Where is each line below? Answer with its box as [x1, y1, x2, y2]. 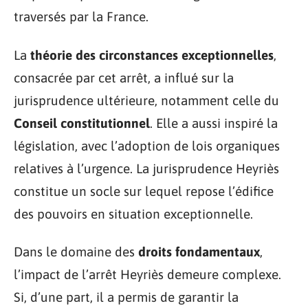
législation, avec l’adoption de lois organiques [14, 137, 280, 153]
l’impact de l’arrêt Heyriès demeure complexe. [14, 267, 281, 282]
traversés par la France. [14, 9, 148, 24]
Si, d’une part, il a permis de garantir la [14, 289, 239, 305]
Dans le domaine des [14, 244, 138, 259]
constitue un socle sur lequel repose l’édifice [14, 183, 274, 199]
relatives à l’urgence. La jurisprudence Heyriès [14, 160, 279, 176]
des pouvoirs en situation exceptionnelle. [14, 206, 253, 221]
